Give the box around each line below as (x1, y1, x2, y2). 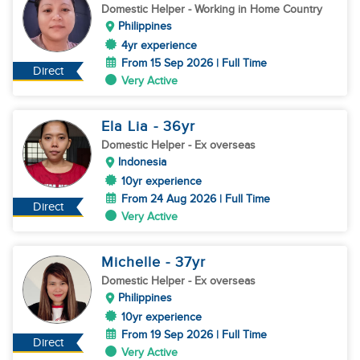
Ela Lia (101, 118, 153, 135)
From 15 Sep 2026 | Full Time (121, 56, 267, 70)
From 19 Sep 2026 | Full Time (121, 328, 267, 342)
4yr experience (121, 39, 197, 52)
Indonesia (118, 155, 166, 169)
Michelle (101, 254, 166, 271)
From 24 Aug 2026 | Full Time (121, 192, 270, 206)
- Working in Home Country (188, 2, 322, 16)
